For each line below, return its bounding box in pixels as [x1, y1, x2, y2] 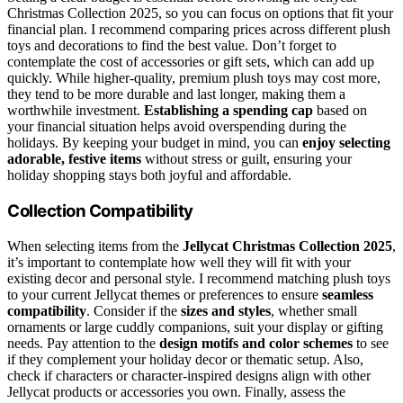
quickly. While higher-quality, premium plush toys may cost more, [7, 70, 381, 86]
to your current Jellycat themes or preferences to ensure [7, 286, 322, 302]
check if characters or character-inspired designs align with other [7, 367, 371, 383]
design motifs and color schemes [159, 335, 353, 351]
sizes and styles [181, 302, 271, 318]
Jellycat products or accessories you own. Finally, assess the [7, 383, 345, 399]
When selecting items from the [7, 237, 183, 254]
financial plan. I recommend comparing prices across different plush [7, 22, 390, 38]
